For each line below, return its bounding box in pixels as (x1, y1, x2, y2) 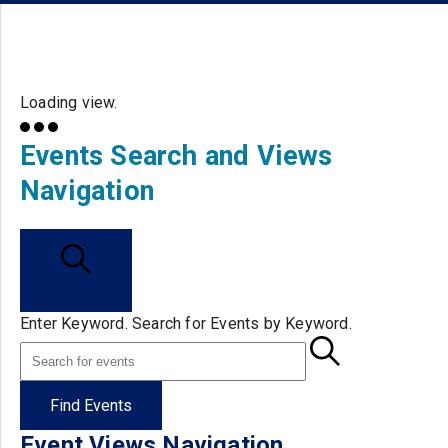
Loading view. (20, 93, 118, 113)
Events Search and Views (20, 140, 333, 173)
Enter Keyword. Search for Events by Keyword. (20, 314, 352, 334)
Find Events (50, 396, 132, 416)
